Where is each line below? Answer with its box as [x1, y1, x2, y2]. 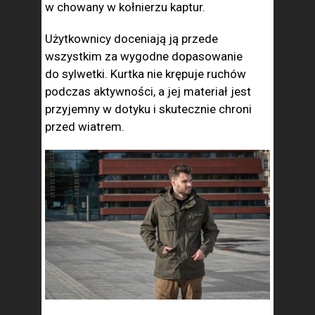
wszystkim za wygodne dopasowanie [45, 49, 243, 63]
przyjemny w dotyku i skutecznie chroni [45, 101, 252, 116]
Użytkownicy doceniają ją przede [45, 31, 218, 46]
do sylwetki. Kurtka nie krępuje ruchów [45, 66, 246, 81]
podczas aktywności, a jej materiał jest [45, 84, 251, 98]
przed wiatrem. [45, 119, 127, 134]
